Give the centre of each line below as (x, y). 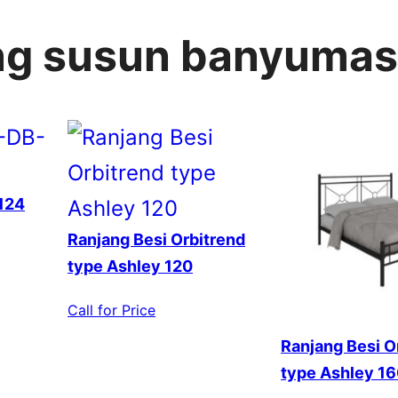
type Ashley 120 (130, 267)
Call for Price (111, 310)
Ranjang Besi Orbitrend (156, 240)
